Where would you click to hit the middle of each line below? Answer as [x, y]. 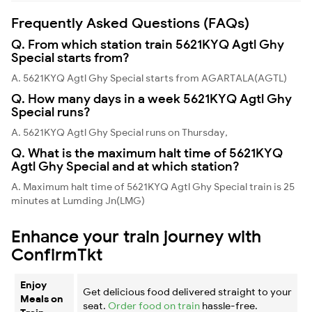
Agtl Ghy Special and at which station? [125, 166]
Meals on [42, 298]
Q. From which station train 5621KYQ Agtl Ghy [148, 44]
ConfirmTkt [57, 254]
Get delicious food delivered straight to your [187, 291]
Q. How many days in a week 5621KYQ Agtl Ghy [151, 98]
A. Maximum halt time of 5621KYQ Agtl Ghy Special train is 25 [153, 186]
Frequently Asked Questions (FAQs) [130, 22]
